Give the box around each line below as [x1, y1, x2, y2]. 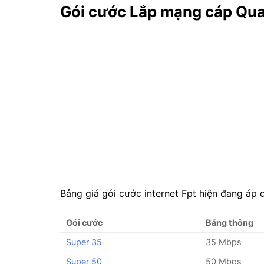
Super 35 [66, 236, 102, 247]
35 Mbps [206, 236, 242, 247]
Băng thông [206, 217, 254, 227]
